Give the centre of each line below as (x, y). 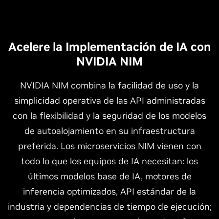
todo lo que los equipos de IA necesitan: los (109, 161)
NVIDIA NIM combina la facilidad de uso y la (109, 85)
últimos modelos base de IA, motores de (109, 176)
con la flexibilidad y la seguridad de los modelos (109, 116)
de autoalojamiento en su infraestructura (109, 131)
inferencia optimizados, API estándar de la (109, 191)
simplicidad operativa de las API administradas (109, 100)
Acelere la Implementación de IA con (109, 47)
